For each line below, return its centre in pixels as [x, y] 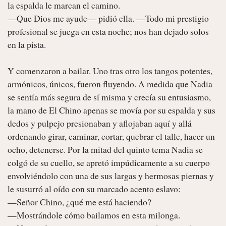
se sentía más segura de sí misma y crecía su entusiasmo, [109, 97]
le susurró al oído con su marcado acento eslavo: [94, 188]
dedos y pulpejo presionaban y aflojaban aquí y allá [100, 123]
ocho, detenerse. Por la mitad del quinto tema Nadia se [105, 149]
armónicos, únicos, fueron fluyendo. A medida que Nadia [110, 83]
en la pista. [27, 44]
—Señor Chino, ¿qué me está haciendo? [79, 202]
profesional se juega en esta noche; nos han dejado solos [108, 31]
